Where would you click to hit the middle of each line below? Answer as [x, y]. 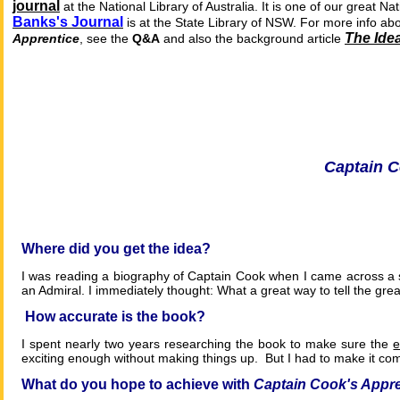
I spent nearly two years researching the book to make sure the [208, 344]
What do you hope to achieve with [137, 385]
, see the [106, 39]
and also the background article [252, 39]
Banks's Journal [68, 22]
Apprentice [46, 39]
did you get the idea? [138, 249]
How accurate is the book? [115, 317]
